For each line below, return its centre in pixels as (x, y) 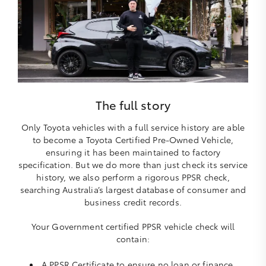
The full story (133, 105)
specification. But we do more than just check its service (133, 165)
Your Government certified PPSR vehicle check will (133, 227)
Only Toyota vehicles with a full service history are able (133, 127)
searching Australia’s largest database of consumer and (133, 190)
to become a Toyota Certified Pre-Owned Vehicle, (133, 140)
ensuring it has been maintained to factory (133, 152)
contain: (133, 239)
